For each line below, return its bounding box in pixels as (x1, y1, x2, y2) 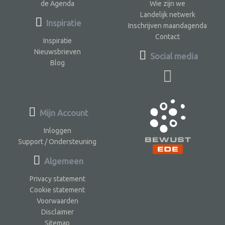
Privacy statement (29, 175, 85, 183)
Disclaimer (41, 208, 74, 216)
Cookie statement (30, 186, 85, 194)
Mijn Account (37, 108, 88, 118)
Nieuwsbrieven (34, 48, 81, 56)
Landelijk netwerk (140, 11, 195, 19)
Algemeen (42, 156, 84, 166)
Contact (155, 33, 180, 41)
